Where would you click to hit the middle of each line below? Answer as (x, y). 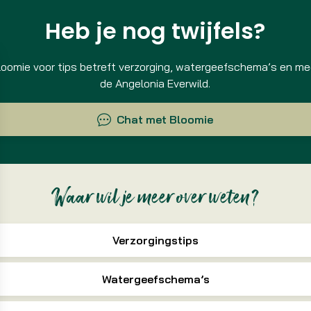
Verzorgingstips (155, 241)
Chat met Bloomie (165, 119)
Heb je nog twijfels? (155, 31)
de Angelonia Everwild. (155, 83)
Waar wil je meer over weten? (155, 199)
